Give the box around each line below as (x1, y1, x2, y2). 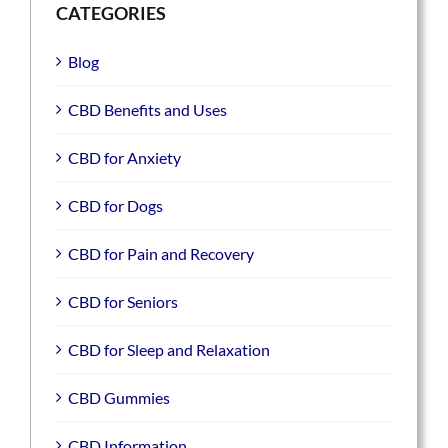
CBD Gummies (68, 388, 170, 408)
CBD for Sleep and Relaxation (68, 340, 270, 360)
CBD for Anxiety (68, 148, 181, 168)
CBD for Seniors (68, 292, 178, 312)
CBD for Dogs (68, 196, 163, 216)
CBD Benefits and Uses (68, 100, 227, 120)
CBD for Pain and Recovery (68, 244, 254, 264)
